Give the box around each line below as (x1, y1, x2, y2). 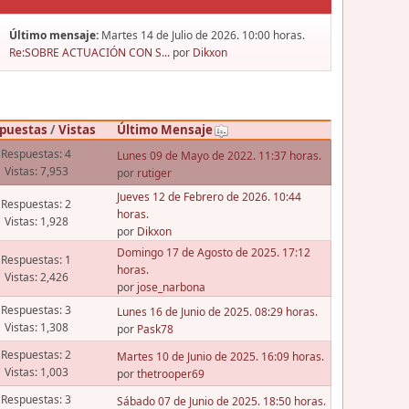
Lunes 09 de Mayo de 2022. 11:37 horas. (116, 147, 321, 163)
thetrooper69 (136, 365, 204, 382)
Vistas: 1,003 (4, 364, 68, 381)
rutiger (136, 164, 172, 181)
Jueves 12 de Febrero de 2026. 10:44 (116, 189, 301, 205)
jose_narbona (136, 279, 205, 296)
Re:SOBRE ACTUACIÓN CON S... (9, 45, 171, 61)
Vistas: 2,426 (4, 269, 68, 286)
